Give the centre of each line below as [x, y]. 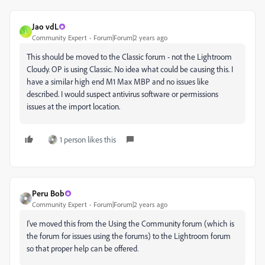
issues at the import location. [74, 106]
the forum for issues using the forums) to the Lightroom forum [129, 236]
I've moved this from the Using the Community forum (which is [130, 223]
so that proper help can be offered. [83, 248]
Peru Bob [48, 193]
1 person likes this [88, 139]
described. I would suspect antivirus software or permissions [122, 94]
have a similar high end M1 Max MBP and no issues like [118, 81]
